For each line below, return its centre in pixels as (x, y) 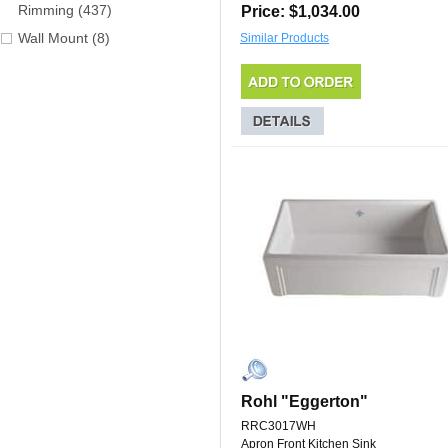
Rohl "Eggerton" (304, 402)
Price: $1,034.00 (300, 12)
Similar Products (284, 38)
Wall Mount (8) (64, 38)
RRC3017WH (278, 426)
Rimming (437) (65, 10)
